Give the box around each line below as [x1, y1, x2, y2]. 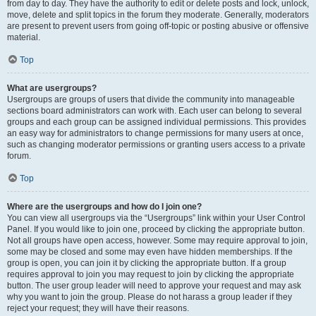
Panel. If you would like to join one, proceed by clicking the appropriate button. [7, 224, 305, 234]
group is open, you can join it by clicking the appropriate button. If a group [7, 258, 286, 268]
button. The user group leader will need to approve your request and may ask [7, 281, 301, 291]
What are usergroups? [7, 83, 97, 93]
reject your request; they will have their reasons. [7, 303, 189, 313]
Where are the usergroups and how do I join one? [7, 202, 202, 212]
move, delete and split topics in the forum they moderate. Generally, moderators [7, 10, 309, 20]
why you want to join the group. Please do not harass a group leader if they [7, 292, 292, 302]
